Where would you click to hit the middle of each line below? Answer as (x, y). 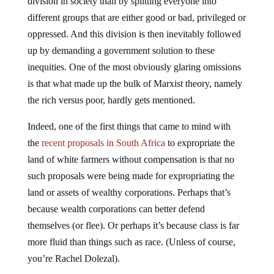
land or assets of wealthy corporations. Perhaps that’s (129, 193)
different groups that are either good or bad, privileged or (136, 18)
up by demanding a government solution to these (121, 51)
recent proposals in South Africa (104, 143)
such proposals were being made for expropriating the (131, 176)
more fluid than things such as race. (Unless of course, (131, 242)
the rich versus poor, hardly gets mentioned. (111, 100)
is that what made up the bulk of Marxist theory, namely (135, 84)
